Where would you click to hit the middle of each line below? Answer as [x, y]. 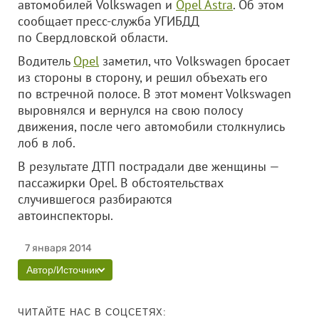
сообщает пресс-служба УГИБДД [109, 21]
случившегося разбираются [95, 199]
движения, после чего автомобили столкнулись [151, 126]
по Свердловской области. [93, 37]
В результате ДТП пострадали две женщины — [148, 166]
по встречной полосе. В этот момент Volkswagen [155, 94]
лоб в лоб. [47, 143]
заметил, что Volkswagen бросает [194, 61]
